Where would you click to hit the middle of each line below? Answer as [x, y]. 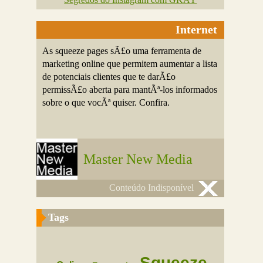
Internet [197, 29]
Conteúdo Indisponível [152, 188]
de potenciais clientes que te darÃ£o [109, 77]
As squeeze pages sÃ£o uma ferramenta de [122, 51]
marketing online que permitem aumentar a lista [130, 64]
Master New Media [138, 159]
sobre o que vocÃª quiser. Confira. [106, 102]
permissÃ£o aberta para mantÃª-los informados [130, 90]
